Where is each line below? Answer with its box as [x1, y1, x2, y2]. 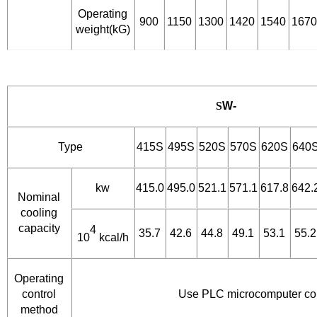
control [22, 288, 57, 301]
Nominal [18, 191, 61, 204]
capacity [18, 222, 60, 235]
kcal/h [96, 231, 129, 243]
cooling [21, 207, 58, 219]
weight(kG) [75, 23, 130, 36]
